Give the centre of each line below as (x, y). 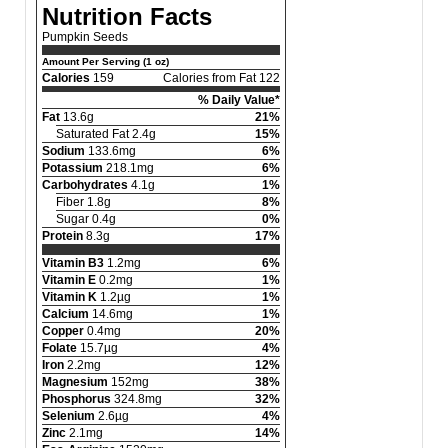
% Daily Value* (239, 100)
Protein (62, 236)
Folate (59, 348)
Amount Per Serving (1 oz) (105, 62)
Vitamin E (69, 280)
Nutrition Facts (127, 17)
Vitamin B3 (73, 263)
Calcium (65, 314)
